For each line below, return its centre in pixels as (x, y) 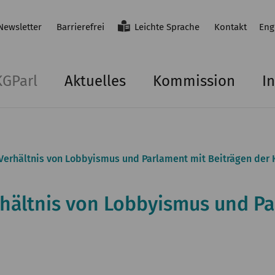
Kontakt (230, 27)
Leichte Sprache (167, 27)
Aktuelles (95, 81)
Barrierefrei (80, 27)
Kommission (194, 81)
